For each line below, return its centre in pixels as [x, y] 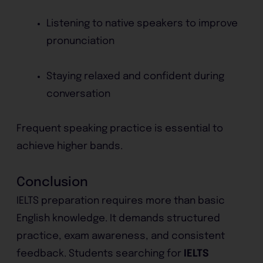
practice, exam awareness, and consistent [121, 236]
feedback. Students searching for [100, 254]
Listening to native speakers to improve [142, 23]
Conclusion [53, 183]
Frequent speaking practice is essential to [120, 129]
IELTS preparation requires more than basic [121, 201]
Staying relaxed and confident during [136, 76]
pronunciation [81, 41]
